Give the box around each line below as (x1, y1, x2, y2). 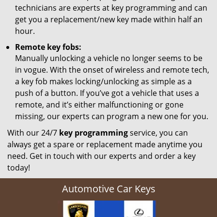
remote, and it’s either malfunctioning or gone (15, 99, 184, 110)
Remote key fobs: (15, 42, 81, 52)
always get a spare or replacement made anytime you (7, 139, 202, 150)
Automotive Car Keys (62, 182, 155, 195)
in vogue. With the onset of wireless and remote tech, (15, 64, 209, 75)
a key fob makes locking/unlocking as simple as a (15, 76, 192, 87)
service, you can (128, 127, 188, 138)
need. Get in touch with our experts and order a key (7, 151, 196, 161)
